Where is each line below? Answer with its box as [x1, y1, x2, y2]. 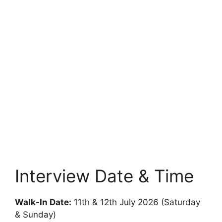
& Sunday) [15, 210, 56, 220]
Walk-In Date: [15, 197, 71, 208]
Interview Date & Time [15, 166, 194, 187]
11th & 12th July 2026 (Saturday [71, 197, 200, 208]
